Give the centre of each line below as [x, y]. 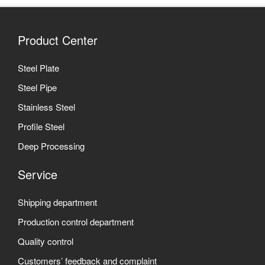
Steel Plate [38, 67]
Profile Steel [41, 126]
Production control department [76, 221]
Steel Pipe [37, 87]
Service [38, 174]
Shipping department [57, 202]
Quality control [46, 241]
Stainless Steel [46, 106]
